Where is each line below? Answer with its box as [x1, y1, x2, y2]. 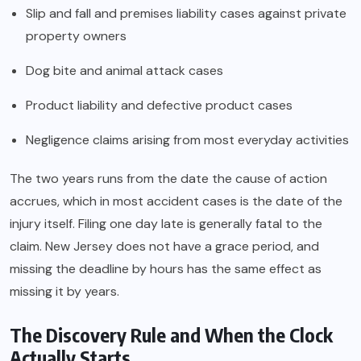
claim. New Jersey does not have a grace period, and [10, 238, 319, 255]
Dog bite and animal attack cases [26, 62, 223, 80]
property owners [26, 27, 127, 45]
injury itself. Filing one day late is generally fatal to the [10, 215, 322, 233]
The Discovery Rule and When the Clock [10, 322, 333, 347]
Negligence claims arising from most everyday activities [26, 131, 349, 149]
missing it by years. [10, 283, 119, 301]
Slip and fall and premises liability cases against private [26, 5, 346, 23]
